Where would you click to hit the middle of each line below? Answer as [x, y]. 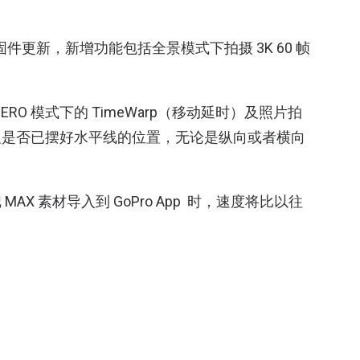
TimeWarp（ [132, 112]
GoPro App [150, 201]
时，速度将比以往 [245, 201]
